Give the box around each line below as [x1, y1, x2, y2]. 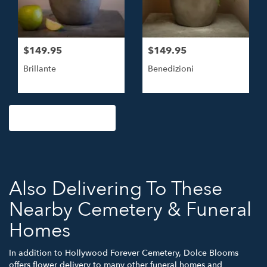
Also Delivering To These [9, 175, 222, 202]
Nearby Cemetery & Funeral [9, 196, 252, 223]
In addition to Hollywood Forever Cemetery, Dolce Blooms [9, 247, 238, 259]
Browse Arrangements [17, 111, 108, 123]
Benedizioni [148, 63, 194, 74]
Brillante [23, 63, 56, 74]
